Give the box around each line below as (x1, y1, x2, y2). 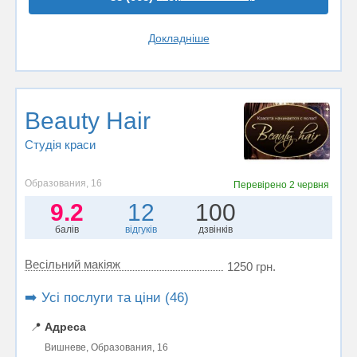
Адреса (45, 320, 86, 333)
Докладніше (147, 31, 210, 45)
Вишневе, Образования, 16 (45, 341, 168, 353)
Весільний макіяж (25, 257, 120, 271)
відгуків (125, 223, 158, 235)
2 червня (288, 178, 329, 190)
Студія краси (25, 138, 96, 151)
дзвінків (198, 223, 233, 235)
